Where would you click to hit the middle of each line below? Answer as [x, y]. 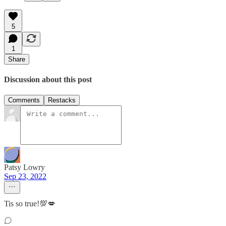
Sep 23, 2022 [25, 177]
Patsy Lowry [24, 167]
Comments [24, 100]
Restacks [62, 100]
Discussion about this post [48, 80]
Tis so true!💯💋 [30, 204]
